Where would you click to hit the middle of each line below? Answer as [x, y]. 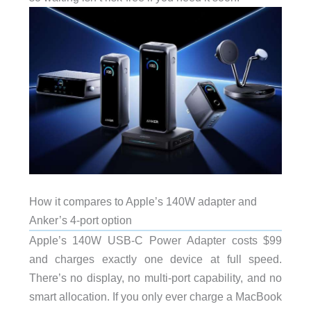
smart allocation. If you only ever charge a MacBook [155, 297]
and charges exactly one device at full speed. [155, 259]
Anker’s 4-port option [80, 220]
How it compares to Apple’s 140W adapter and [143, 202]
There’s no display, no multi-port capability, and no [155, 278]
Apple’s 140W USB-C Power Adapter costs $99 [155, 241]
